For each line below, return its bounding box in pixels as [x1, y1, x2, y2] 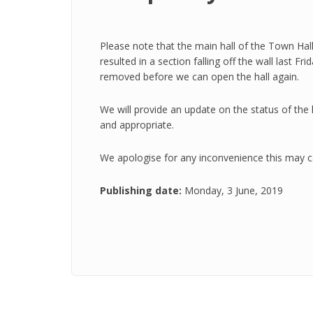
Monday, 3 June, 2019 [184, 184, 283, 197]
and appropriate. [100, 118, 174, 131]
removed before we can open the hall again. [100, 70, 299, 83]
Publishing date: [100, 184, 184, 197]
